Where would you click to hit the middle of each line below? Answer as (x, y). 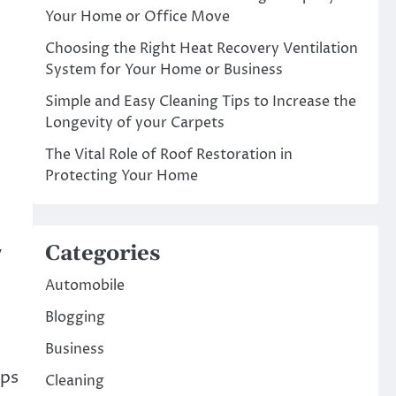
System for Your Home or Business (164, 70)
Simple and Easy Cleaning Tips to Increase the (200, 102)
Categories (102, 254)
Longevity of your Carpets (134, 123)
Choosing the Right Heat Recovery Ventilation (201, 49)
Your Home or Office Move (137, 17)
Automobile (84, 286)
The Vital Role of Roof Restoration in (168, 155)
